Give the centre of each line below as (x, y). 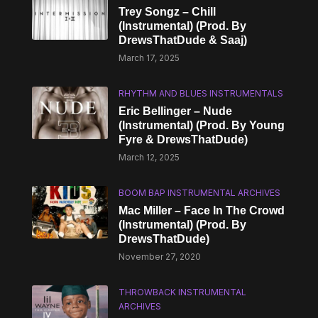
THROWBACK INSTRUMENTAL (183, 292)
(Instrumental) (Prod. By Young (202, 125)
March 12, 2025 (149, 157)
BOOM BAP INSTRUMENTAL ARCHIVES (200, 193)
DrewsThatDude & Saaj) (183, 40)
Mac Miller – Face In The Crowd (202, 210)
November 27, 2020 (160, 257)
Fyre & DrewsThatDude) (183, 139)
